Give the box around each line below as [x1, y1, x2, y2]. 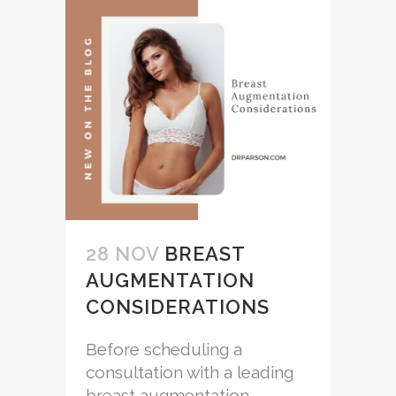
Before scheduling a [86, 339, 242, 360]
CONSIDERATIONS [86, 295, 270, 319]
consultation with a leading [86, 362, 293, 383]
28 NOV [86, 242, 159, 266]
